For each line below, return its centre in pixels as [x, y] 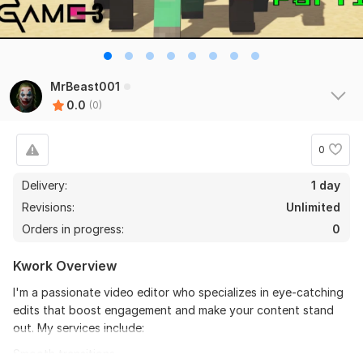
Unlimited [313, 207]
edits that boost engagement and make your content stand [173, 310]
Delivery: [45, 185]
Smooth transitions [64, 353]
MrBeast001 [85, 86]
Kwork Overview [65, 265]
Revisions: [50, 207]
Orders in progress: [73, 228]
